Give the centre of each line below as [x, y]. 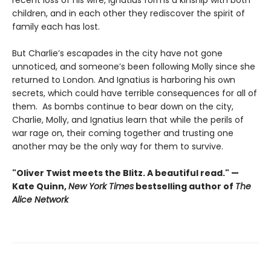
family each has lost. [57, 27]
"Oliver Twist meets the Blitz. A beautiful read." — [126, 173]
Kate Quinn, [40, 187]
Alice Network [40, 200]
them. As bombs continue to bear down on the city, [123, 107]
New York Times [101, 187]
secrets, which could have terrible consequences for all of [135, 93]
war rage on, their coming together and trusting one [123, 133]
